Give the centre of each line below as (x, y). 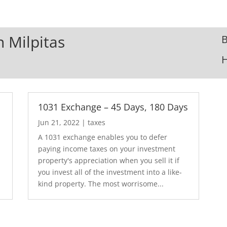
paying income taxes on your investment (106, 148)
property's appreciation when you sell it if (108, 160)
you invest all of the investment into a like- (110, 172)
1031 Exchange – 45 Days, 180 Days (113, 107)
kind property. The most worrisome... (101, 183)
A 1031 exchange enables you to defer (102, 137)
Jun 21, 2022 (59, 122)
